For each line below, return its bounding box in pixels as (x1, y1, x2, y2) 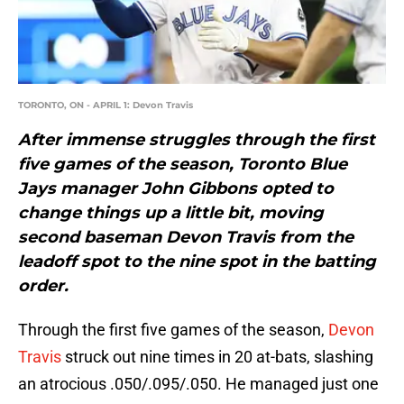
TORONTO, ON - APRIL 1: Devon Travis (18, 99, 193, 112)
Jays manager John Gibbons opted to (18, 179, 334, 199)
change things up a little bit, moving (18, 203, 324, 224)
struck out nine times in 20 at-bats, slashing (65, 347, 373, 367)
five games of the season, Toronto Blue (18, 154, 347, 175)
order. (18, 276, 69, 297)
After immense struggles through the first (18, 130, 375, 151)
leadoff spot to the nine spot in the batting (18, 252, 376, 272)
